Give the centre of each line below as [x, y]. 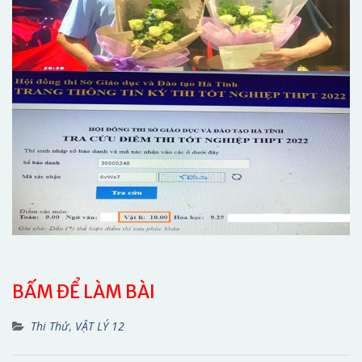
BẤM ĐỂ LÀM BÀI [84, 292]
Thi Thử [50, 326]
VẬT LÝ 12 [100, 326]
